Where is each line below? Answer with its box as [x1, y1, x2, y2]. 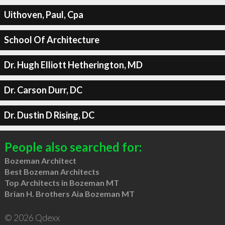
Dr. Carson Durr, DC [4, 84, 82, 95]
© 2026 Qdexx [4, 211, 60, 223]
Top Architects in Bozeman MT [4, 177, 119, 187]
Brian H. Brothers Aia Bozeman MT [4, 188, 135, 198]
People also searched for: [4, 139, 142, 154]
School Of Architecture [4, 34, 99, 45]
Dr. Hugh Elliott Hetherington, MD [4, 59, 143, 70]
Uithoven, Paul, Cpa [4, 9, 83, 20]
